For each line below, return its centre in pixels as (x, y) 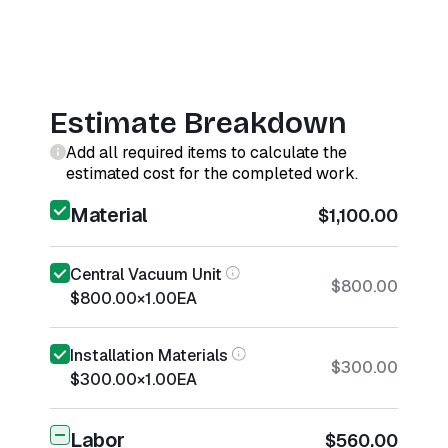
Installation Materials (149, 355)
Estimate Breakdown (198, 123)
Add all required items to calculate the (206, 152)
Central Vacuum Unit (146, 274)
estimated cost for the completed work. (212, 173)
